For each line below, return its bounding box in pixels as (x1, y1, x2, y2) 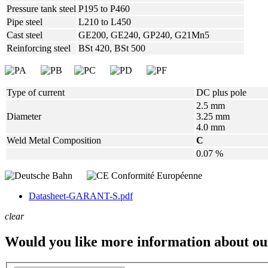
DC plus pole (196, 87, 246, 98)
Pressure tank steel (7, 4, 76, 14)
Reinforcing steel (7, 43, 71, 54)
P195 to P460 (78, 4, 130, 14)
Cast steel (7, 30, 42, 41)
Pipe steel (7, 17, 42, 28)
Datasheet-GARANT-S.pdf (29, 191, 133, 202)
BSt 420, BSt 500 (78, 43, 145, 54)
